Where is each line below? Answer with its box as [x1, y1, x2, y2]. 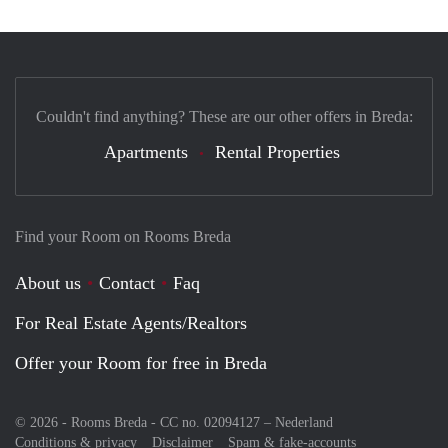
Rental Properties [215, 142, 340, 163]
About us [15, 273, 81, 294]
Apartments [104, 142, 188, 163]
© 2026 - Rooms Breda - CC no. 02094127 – [15, 415, 275, 431]
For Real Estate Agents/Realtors [15, 313, 247, 334]
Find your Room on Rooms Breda [15, 228, 231, 246]
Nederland [275, 415, 333, 431]
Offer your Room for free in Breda [15, 353, 267, 374]
